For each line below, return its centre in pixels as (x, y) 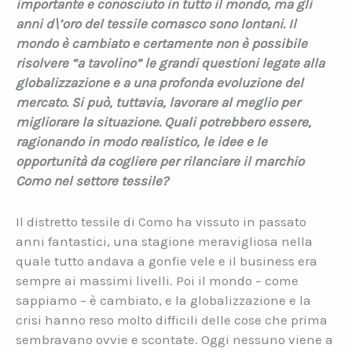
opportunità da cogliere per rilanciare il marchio (160, 161)
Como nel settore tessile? (92, 181)
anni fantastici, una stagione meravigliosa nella (164, 242)
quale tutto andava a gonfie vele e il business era (167, 261)
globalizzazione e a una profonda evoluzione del (159, 83)
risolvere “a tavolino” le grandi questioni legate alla (170, 63)
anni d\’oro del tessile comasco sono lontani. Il (156, 24)
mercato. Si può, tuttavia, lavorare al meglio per (158, 103)
